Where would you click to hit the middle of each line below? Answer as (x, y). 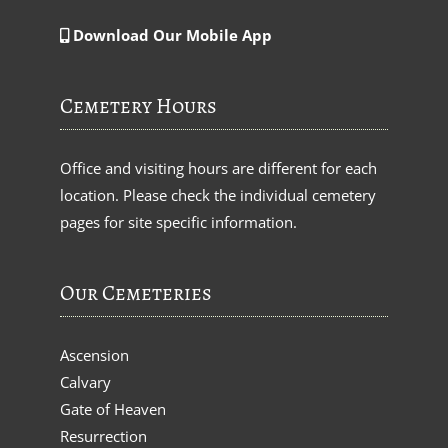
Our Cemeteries (136, 292)
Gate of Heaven (113, 408)
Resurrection (103, 435)
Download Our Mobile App (172, 34)
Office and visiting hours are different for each (218, 167)
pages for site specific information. (178, 221)
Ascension (94, 354)
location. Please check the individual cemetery (218, 194)
